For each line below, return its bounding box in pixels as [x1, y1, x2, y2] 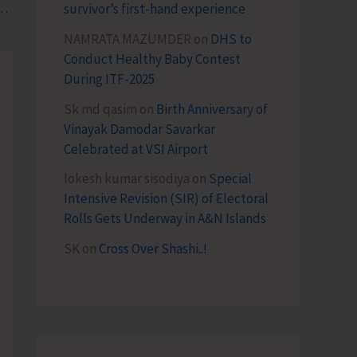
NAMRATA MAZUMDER [64, 29, 191, 48]
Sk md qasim [64, 100, 137, 118]
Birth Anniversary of [156, 100, 268, 118]
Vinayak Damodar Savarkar [64, 120, 215, 138]
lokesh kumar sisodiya [64, 170, 190, 188]
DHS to [210, 29, 252, 48]
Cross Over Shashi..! [99, 240, 207, 258]
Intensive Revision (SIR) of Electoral [64, 190, 269, 208]
